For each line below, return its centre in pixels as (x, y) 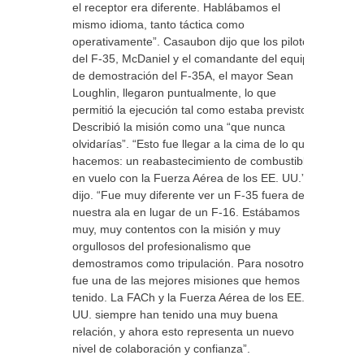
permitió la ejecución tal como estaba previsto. (191, 110)
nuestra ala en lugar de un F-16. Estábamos (186, 212)
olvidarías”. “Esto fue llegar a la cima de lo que (192, 144)
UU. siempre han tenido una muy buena (175, 314)
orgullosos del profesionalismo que (162, 246)
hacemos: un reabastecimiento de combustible (192, 161)
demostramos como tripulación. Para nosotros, (193, 263)
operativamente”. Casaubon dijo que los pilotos (193, 41)
